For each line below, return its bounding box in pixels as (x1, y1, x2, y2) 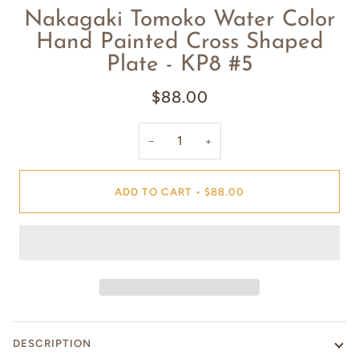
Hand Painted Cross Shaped (35, 31, 324, 54)
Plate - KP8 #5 (106, 54, 253, 76)
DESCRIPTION (13, 337, 91, 350)
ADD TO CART (115, 184, 192, 198)
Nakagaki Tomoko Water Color (23, 9, 336, 31)
